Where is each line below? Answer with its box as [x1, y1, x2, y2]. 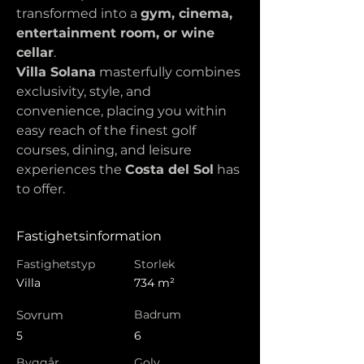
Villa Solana [16, 64, 96, 80]
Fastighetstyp [16, 257, 95, 271]
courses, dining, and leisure [16, 142, 195, 158]
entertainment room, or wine [16, 25, 219, 41]
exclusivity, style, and [16, 84, 154, 99]
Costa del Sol [125, 162, 214, 177]
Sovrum [16, 307, 63, 323]
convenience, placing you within [16, 103, 230, 119]
